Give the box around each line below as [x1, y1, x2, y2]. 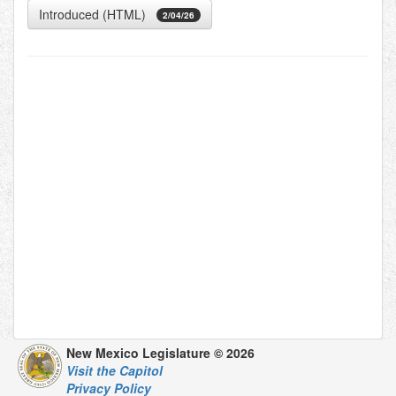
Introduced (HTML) [39, 5, 146, 23]
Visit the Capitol [66, 362, 163, 379]
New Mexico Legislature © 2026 [66, 344, 255, 362]
